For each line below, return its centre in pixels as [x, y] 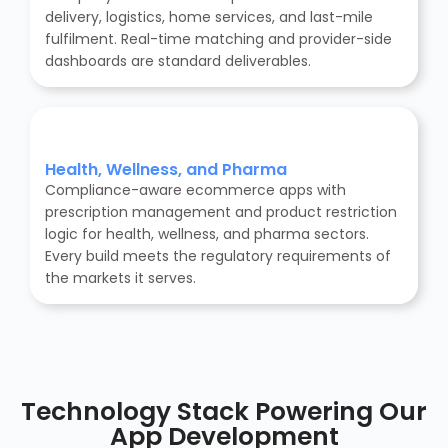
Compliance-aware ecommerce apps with [195, 190]
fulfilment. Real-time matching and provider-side [218, 39]
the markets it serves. [120, 278]
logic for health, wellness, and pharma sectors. [207, 234]
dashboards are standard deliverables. [178, 61]
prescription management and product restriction [221, 212]
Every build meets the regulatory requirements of [218, 256]
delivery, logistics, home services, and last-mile [209, 17]
